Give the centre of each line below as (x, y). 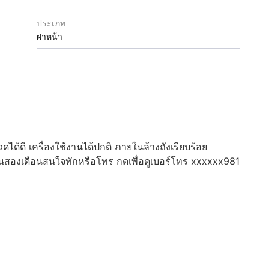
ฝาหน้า (50, 36)
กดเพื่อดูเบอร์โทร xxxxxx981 (178, 161)
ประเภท (51, 23)
